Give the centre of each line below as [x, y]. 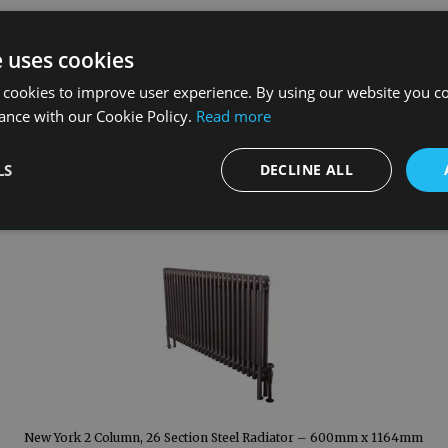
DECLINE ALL [306, 169]
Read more [233, 115]
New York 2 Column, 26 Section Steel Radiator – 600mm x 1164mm [224, 438]
